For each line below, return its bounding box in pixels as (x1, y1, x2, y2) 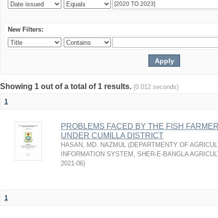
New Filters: (8, 26, 43, 33)
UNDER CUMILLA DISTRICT (61, 131, 163, 140)
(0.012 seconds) (133, 83, 179, 91)
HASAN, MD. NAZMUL (61, 141, 126, 148)
